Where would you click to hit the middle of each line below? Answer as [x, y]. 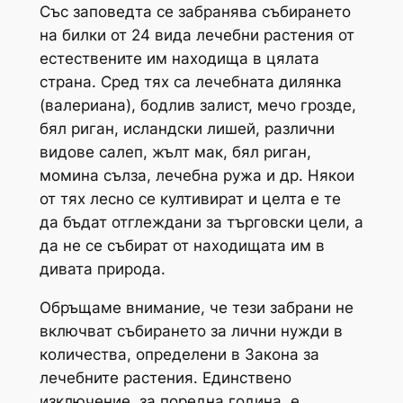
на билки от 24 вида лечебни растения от [197, 36]
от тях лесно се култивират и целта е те [190, 199]
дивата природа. [102, 269]
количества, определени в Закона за [179, 354]
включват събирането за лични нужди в [191, 331]
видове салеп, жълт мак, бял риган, [175, 152]
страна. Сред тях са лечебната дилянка [190, 82]
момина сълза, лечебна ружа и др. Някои [197, 176]
